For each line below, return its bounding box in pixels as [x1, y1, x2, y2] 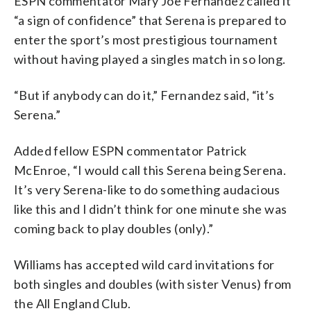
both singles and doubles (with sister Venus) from [14, 276, 292, 292]
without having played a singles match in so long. [14, 51, 286, 67]
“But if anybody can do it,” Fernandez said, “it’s [14, 87, 275, 103]
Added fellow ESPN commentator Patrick [14, 142, 247, 158]
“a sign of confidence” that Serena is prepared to [14, 12, 287, 28]
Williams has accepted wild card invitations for [14, 256, 275, 272]
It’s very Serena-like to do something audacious [14, 181, 280, 197]
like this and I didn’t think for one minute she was [14, 201, 287, 217]
